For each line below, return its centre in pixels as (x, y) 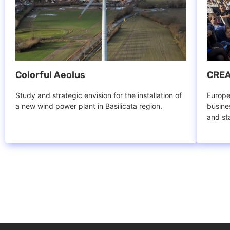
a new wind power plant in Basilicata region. (89, 106)
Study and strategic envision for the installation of (99, 95)
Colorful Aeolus (50, 75)
